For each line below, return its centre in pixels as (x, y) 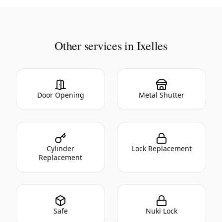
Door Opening (60, 95)
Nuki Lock (162, 211)
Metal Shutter (162, 95)
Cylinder (60, 148)
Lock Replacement (162, 148)
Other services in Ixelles (111, 45)
